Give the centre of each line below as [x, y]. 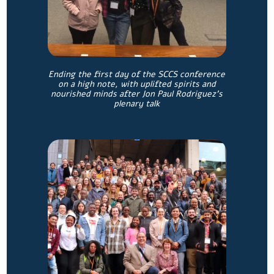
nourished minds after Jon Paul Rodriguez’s [137, 94]
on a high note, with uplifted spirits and [137, 84]
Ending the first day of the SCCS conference [137, 74]
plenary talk [137, 103]
